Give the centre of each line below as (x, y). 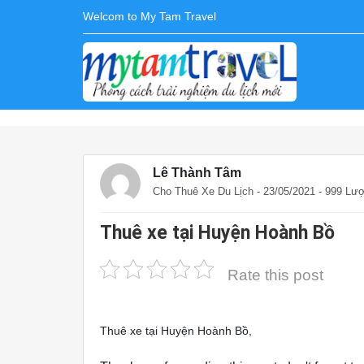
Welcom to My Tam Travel (149, 16)
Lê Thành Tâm (197, 173)
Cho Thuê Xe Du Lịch (203, 191)
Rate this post (275, 275)
